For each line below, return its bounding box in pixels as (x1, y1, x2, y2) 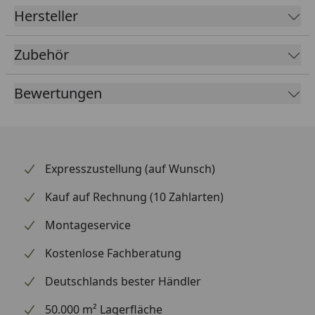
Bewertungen (14, 83, 102, 103)
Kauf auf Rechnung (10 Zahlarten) (45, 188, 224, 205)
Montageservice (45, 217, 131, 233)
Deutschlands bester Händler (45, 273, 201, 289)
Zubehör (14, 44, 69, 64)
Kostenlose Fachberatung (45, 245, 181, 261)
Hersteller (14, 6, 78, 25)
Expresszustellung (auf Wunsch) (45, 160, 215, 176)
